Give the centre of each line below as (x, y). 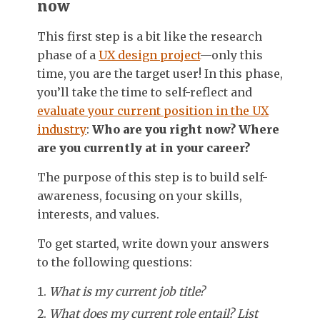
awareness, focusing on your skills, (140, 196)
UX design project (149, 55)
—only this (231, 55)
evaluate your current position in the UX (153, 111)
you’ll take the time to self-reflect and (145, 92)
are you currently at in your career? (144, 148)
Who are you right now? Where (186, 130)
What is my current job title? (127, 292)
